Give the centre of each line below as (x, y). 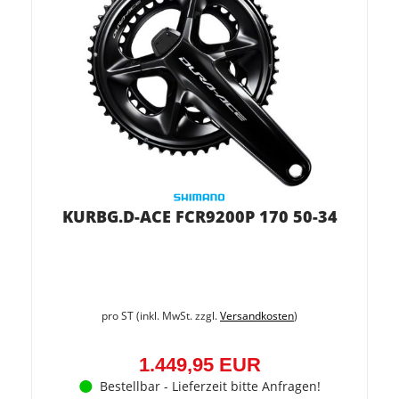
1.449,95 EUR (199, 365)
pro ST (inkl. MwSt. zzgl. (161, 316)
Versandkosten (257, 316)
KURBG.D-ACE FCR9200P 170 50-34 (199, 216)
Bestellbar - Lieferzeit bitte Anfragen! (210, 386)
